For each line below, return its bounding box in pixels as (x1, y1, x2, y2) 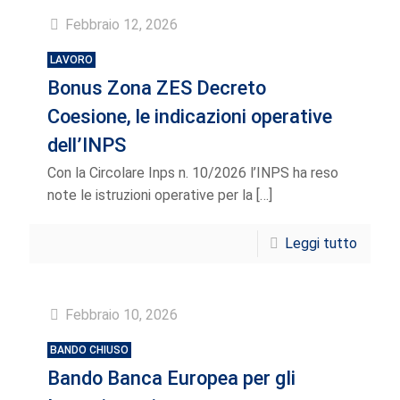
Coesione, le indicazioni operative (47, 105, 332, 128)
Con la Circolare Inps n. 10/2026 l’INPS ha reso (47, 164, 338, 181)
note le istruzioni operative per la (47, 187, 253, 204)
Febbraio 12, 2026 (65, 16, 178, 33)
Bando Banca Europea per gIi (47, 367, 296, 389)
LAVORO (50, 54, 93, 66)
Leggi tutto (285, 235, 357, 252)
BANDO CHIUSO (50, 344, 129, 356)
